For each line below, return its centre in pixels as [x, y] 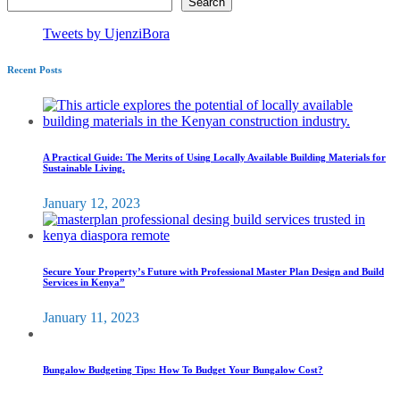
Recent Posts [34, 70]
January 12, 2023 [92, 204]
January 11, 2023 [91, 318]
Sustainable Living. [84, 168]
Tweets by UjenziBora [106, 34]
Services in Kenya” [84, 283]
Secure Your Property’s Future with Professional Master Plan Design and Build [213, 272]
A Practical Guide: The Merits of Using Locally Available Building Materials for [214, 158]
